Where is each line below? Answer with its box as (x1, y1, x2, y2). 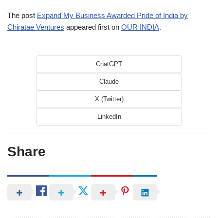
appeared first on (64, 23, 121, 32)
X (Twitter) (94, 95, 124, 103)
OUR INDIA (121, 23, 159, 32)
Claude (99, 78, 119, 86)
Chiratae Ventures (7, 23, 64, 32)
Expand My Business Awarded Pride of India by (37, 11, 188, 20)
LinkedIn (97, 113, 121, 121)
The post (7, 11, 37, 20)
